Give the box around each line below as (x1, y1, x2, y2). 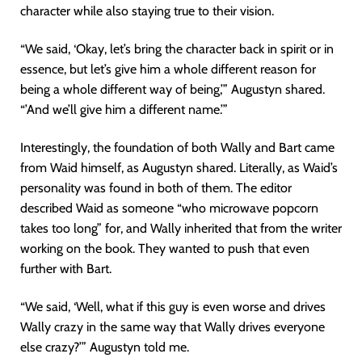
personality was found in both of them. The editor (20, 180, 292, 196)
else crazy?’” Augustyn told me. (20, 339, 189, 355)
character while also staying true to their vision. (20, 3, 274, 19)
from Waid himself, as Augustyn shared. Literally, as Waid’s (20, 160, 338, 175)
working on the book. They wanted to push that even (20, 241, 309, 256)
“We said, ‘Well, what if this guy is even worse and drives (20, 299, 326, 314)
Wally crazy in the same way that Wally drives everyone (20, 319, 325, 335)
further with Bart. (20, 261, 112, 276)
